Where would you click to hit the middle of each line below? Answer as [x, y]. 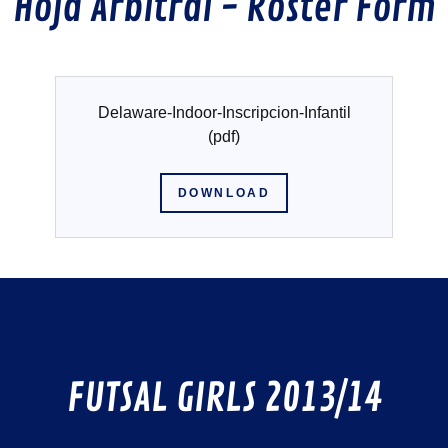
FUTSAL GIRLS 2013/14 [224, 399]
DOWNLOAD [224, 193]
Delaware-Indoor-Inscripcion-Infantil [224, 113]
